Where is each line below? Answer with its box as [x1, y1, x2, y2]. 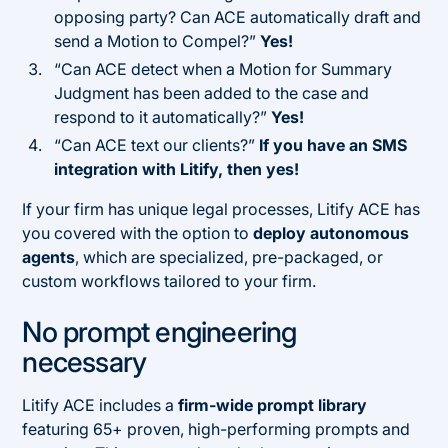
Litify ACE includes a [22, 394, 179, 415]
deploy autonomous [253, 222, 410, 243]
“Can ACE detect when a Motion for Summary [54, 58, 393, 79]
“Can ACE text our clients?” [54, 134, 260, 155]
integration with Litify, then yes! [54, 158, 300, 179]
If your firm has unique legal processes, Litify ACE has [22, 198, 421, 219]
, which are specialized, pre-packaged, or [75, 246, 384, 267]
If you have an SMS [259, 134, 408, 155]
